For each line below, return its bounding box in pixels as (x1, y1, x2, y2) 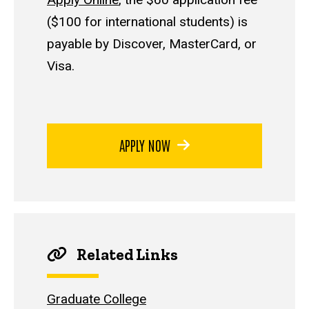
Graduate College (47, 290, 146, 307)
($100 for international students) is (47, 13, 248, 30)
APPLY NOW (119, 136, 171, 154)
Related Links (73, 245, 178, 265)
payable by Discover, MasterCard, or (47, 35, 257, 52)
